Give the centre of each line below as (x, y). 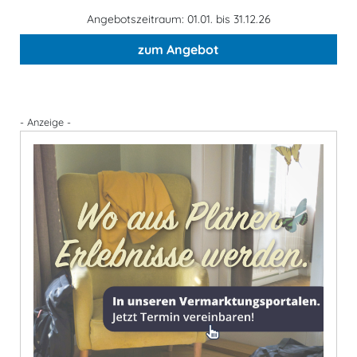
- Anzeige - (45, 122)
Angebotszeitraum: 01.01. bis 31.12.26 (178, 19)
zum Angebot (178, 49)
